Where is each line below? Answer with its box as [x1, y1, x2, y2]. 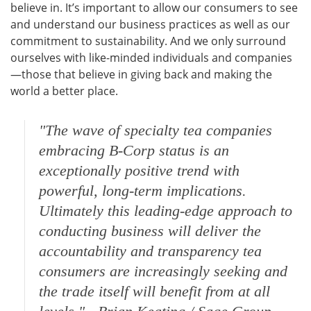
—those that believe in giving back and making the [10, 67, 272, 83]
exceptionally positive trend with [39, 162, 239, 180]
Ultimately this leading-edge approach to [39, 202, 292, 220]
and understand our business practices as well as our [10, 17, 290, 33]
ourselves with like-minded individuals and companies [10, 50, 292, 66]
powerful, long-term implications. [39, 182, 246, 200]
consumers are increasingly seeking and [39, 262, 287, 280]
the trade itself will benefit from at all [39, 283, 270, 301]
